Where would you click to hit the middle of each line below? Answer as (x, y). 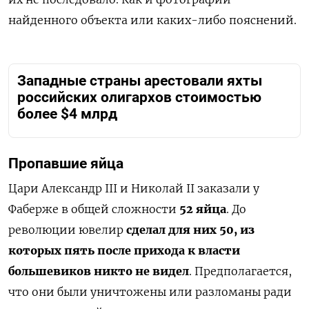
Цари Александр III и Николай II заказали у (134, 188)
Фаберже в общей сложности (94, 209)
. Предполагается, (240, 271)
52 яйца (203, 209)
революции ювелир (67, 229)
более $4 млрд (67, 114)
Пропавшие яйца (66, 164)
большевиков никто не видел (99, 271)
